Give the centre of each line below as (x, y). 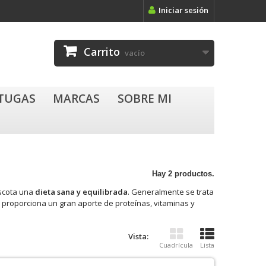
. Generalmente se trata (171, 192)
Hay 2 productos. (183, 174)
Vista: (138, 236)
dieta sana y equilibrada (81, 192)
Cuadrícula (176, 245)
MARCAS (77, 99)
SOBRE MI (144, 99)
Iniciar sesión (183, 10)
